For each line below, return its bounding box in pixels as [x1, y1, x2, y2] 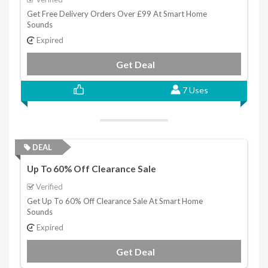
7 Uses [182, 85, 208, 96]
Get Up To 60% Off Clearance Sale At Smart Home [27, 196, 203, 206]
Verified [34, 181, 63, 191]
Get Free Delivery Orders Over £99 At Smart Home [27, 9, 207, 19]
